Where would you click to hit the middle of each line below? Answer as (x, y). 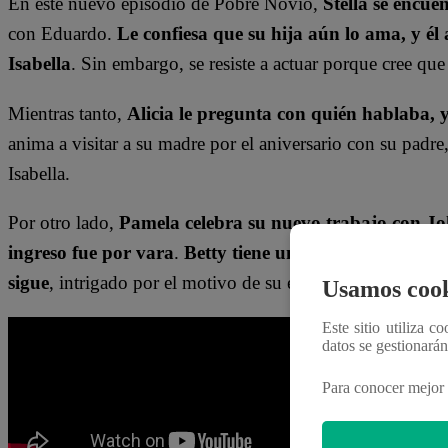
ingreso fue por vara (91, 252)
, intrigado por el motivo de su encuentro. (208, 282)
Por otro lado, (63, 222)
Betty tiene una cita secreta (292, 252)
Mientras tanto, (67, 113)
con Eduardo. (62, 33)
